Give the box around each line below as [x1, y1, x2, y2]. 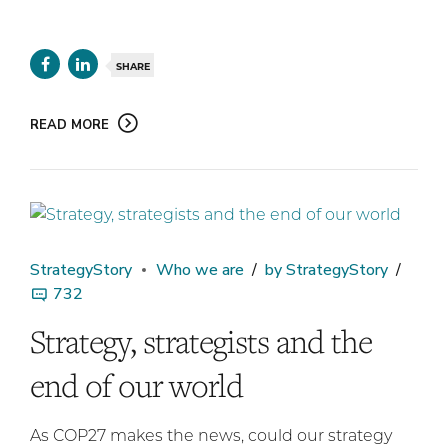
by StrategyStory [265, 259, 388, 282]
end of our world [30, 364, 243, 407]
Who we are [156, 259, 244, 282]
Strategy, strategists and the [30, 320, 372, 363]
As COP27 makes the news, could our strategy [30, 424, 392, 446]
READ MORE [30, 115, 109, 134]
